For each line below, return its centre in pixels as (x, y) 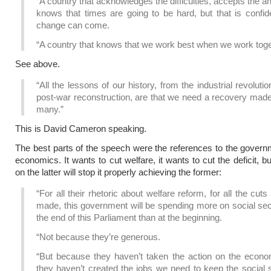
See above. (38, 64)
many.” (50, 109)
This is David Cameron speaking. (81, 129)
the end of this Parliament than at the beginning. (129, 217)
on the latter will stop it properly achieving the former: (118, 172)
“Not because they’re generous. (98, 237)
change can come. (73, 25)
